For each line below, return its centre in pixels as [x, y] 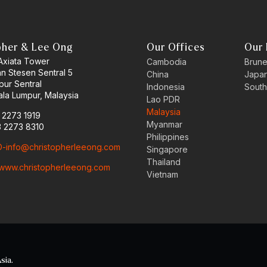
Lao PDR [164, 99]
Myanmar [165, 124]
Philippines [168, 137]
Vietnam [163, 174]
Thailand [164, 162]
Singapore [167, 149]
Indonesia [166, 87]
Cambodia [167, 62]
